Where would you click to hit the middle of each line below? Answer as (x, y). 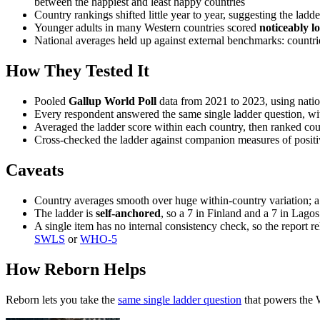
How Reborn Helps (76, 269)
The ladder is (65, 214)
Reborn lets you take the (60, 299)
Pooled (51, 101)
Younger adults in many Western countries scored (145, 28)
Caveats (35, 170)
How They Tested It (77, 71)
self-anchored (128, 214)
